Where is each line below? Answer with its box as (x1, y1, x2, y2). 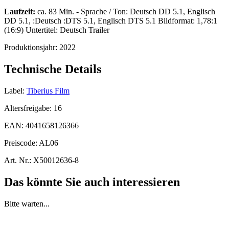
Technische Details (4, 62, 101, 76)
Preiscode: (4, 138, 39, 147)
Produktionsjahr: (4, 43, 59, 52)
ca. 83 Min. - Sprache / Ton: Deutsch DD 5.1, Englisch (35, 7, 215, 16)
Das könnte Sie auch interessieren (4, 175, 180, 189)
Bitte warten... (4, 199, 50, 208)
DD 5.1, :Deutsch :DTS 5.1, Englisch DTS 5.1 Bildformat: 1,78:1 (4, 16, 217, 26)
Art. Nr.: (4, 155, 31, 165)
